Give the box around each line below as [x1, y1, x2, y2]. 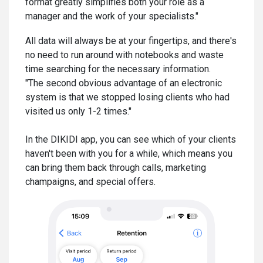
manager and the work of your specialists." [25, 10, 198, 22]
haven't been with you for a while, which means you [25, 147, 232, 159]
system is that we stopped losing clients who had [25, 91, 230, 103]
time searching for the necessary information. [25, 63, 211, 75]
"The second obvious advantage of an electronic [25, 77, 222, 89]
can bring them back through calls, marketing [25, 161, 206, 173]
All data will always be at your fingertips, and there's [25, 35, 237, 46]
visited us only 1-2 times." [25, 105, 131, 117]
